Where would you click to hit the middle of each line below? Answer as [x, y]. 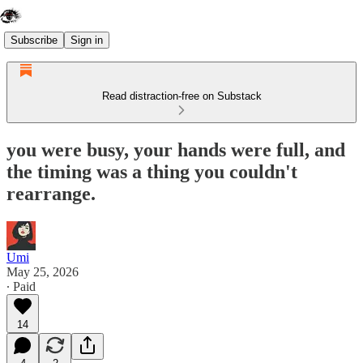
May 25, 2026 [43, 271]
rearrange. [51, 193]
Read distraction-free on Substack [181, 96]
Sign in [87, 40]
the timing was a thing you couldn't [152, 171]
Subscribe [34, 40]
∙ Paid [21, 286]
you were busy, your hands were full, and [176, 149]
